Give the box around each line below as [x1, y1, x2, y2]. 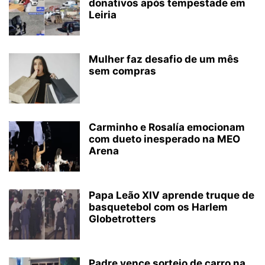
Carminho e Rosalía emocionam [89, 121, 245, 133]
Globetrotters [89, 213, 156, 225]
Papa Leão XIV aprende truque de [89, 189, 254, 201]
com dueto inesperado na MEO [89, 133, 240, 145]
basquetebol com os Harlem [89, 201, 228, 213]
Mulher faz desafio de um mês [89, 53, 239, 65]
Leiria [89, 9, 117, 21]
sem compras [89, 65, 156, 77]
